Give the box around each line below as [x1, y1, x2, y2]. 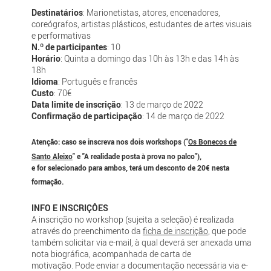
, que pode [207, 225, 246, 237]
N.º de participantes [31, 41, 107, 53]
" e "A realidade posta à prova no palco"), [72, 151, 201, 161]
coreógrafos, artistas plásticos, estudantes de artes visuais [31, 18, 252, 30]
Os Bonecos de [188, 136, 237, 146]
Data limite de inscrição [31, 98, 121, 110]
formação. [31, 177, 64, 187]
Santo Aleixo [31, 151, 73, 161]
